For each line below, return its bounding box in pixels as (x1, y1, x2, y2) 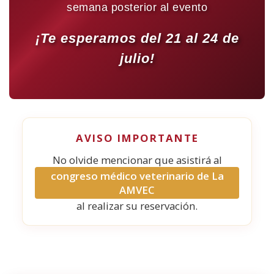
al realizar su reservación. (76, 199, 198, 213)
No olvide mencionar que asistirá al (52, 153, 222, 167)
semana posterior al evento (67, 1, 207, 13)
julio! (119, 51, 155, 66)
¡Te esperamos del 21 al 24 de (35, 31, 239, 46)
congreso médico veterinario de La (50, 169, 224, 183)
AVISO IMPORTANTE (75, 131, 199, 145)
